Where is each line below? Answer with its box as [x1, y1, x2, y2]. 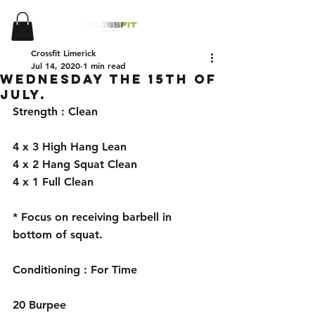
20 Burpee [13, 297, 70, 311]
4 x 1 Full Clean [13, 174, 94, 188]
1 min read [83, 59, 126, 71]
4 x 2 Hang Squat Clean [13, 157, 141, 171]
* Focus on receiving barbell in [13, 210, 175, 224]
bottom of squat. [13, 227, 106, 241]
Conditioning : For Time [13, 262, 137, 276]
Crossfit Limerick [31, 46, 96, 58]
